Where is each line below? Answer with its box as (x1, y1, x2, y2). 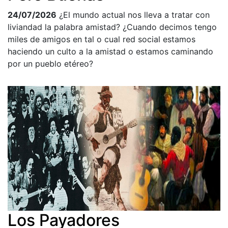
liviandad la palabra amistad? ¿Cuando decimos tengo (8, 21, 217, 32)
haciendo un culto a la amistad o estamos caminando (8, 46, 213, 56)
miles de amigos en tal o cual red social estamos (8, 34, 195, 44)
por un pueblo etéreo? (8, 58, 93, 69)
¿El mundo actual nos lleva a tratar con (59, 9, 210, 20)
